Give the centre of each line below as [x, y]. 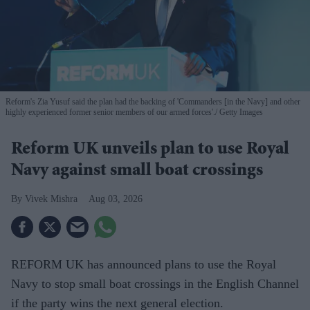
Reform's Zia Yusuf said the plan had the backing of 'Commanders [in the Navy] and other [153, 102]
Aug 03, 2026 [116, 199]
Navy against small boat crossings [137, 172]
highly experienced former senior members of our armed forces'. [110, 112]
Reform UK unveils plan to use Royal [150, 151]
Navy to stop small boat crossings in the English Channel [155, 284]
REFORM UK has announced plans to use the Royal [144, 265]
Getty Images [240, 112]
